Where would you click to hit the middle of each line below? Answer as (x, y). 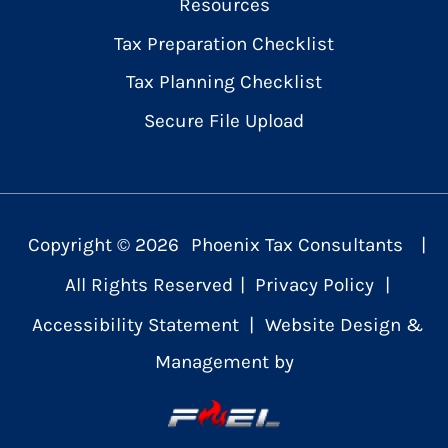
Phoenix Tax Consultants (297, 245)
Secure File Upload (224, 120)
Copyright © (82, 245)
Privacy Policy (315, 285)
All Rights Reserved (148, 285)
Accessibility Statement (135, 325)
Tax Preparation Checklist (224, 43)
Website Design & (344, 325)
